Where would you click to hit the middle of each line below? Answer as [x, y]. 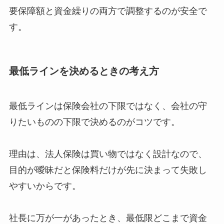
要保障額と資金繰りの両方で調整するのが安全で [108, 11]
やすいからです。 [45, 186]
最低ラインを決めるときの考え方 [84, 71]
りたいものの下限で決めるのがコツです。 [94, 122]
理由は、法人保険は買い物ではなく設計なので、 [108, 154]
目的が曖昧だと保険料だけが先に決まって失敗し [108, 170]
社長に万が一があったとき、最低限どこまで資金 [108, 218]
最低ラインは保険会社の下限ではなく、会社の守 [108, 106]
